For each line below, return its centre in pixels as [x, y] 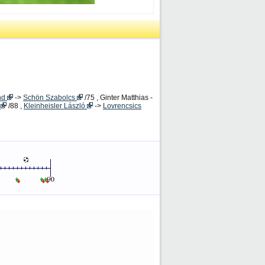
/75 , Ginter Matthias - [118, 98]
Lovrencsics [122, 106]
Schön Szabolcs [50, 98]
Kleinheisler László [55, 106]
